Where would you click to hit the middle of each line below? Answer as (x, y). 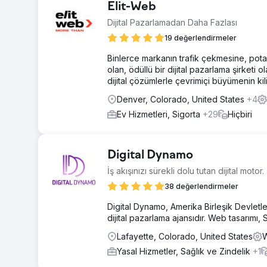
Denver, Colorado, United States (182, 99)
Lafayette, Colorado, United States (185, 236)
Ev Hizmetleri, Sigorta (160, 114)
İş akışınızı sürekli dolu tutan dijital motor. (186, 171)
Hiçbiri (240, 114)
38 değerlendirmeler (201, 186)
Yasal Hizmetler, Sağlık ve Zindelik (185, 251)
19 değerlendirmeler (201, 38)
